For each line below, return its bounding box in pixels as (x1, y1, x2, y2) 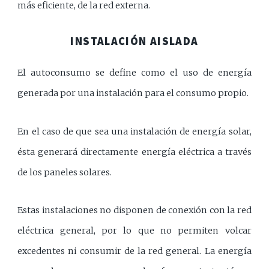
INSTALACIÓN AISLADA (70, 34, 199, 49)
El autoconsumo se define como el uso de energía (17, 67, 252, 79)
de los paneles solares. (17, 166, 112, 178)
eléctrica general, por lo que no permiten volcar (17, 225, 252, 236)
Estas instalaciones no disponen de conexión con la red (17, 204, 252, 216)
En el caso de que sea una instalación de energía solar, (17, 125, 252, 137)
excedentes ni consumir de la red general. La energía (17, 245, 252, 256)
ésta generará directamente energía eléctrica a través (17, 146, 252, 157)
